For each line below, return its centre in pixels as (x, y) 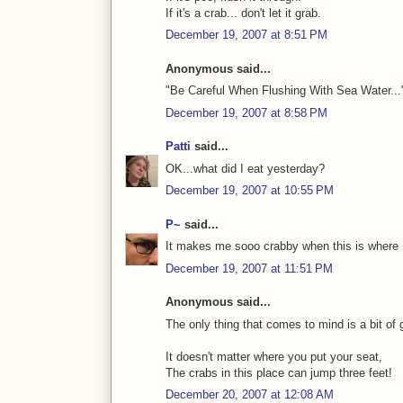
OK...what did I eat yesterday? (245, 168)
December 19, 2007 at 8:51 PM (246, 35)
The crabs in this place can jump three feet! (279, 372)
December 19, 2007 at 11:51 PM (249, 268)
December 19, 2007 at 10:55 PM (250, 191)
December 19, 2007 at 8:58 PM (246, 112)
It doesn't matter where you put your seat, (274, 356)
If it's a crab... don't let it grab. (243, 13)
